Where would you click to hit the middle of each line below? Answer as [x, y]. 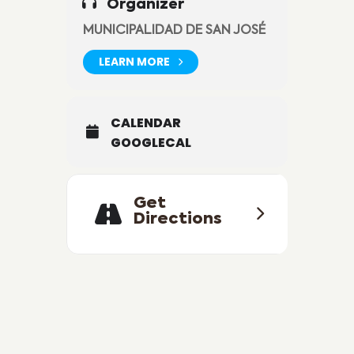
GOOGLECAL [151, 142]
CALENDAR [146, 122]
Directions [178, 220]
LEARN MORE [134, 62]
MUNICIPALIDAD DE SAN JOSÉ [174, 30]
